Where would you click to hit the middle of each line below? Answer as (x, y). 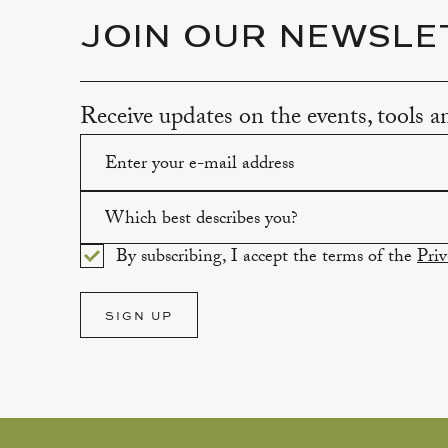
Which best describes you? (201, 220)
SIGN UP (139, 314)
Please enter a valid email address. (205, 214)
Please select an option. (166, 267)
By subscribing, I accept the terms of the (266, 258)
